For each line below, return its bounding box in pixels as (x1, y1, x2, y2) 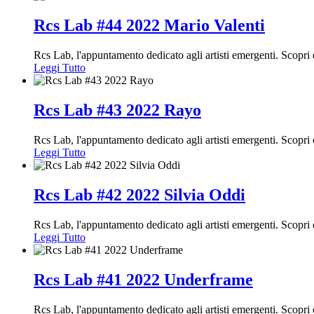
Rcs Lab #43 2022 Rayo (34, 101, 201, 120)
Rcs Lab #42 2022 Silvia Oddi (34, 185, 245, 204)
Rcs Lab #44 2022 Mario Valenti (34, 16, 265, 35)
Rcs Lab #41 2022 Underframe (34, 270, 253, 289)
